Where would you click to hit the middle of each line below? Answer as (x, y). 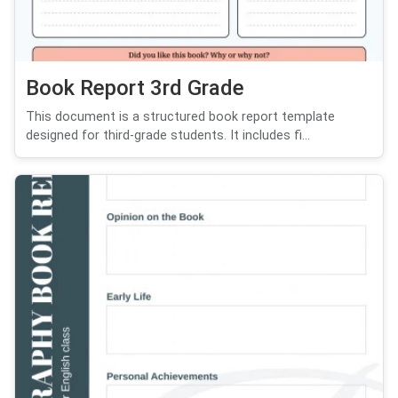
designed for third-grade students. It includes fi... (168, 135)
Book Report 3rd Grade (135, 88)
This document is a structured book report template (180, 116)
